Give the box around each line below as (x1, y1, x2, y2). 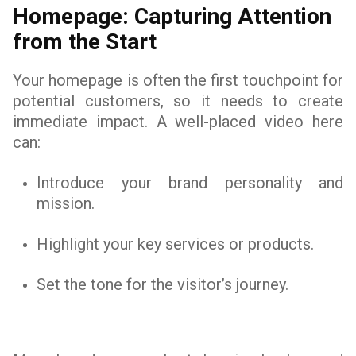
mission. (37, 194, 95, 213)
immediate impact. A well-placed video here (13, 112, 343, 131)
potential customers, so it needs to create (13, 91, 343, 110)
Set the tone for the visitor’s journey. (37, 275, 288, 294)
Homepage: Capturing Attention (13, 3, 331, 29)
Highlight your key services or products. (37, 234, 314, 253)
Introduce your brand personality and (37, 173, 343, 192)
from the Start (13, 29, 157, 55)
